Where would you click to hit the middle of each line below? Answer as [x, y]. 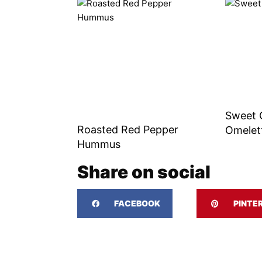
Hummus [99, 144]
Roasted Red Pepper [128, 130]
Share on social [144, 172]
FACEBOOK [137, 204]
